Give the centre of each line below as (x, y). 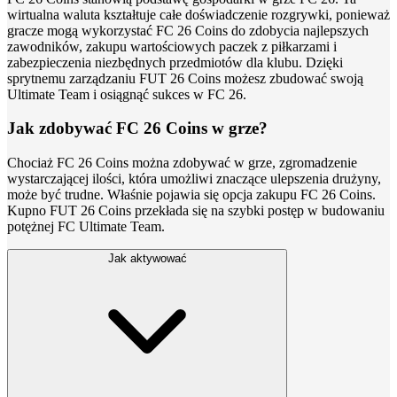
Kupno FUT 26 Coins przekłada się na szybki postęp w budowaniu (196, 210)
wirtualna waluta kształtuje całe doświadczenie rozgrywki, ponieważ (198, 14)
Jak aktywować (147, 258)
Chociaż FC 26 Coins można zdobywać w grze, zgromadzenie (182, 162)
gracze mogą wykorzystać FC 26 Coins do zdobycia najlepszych (188, 30)
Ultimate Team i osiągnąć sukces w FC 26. (127, 94)
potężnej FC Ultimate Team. (86, 226)
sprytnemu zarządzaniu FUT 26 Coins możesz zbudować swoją (185, 78)
